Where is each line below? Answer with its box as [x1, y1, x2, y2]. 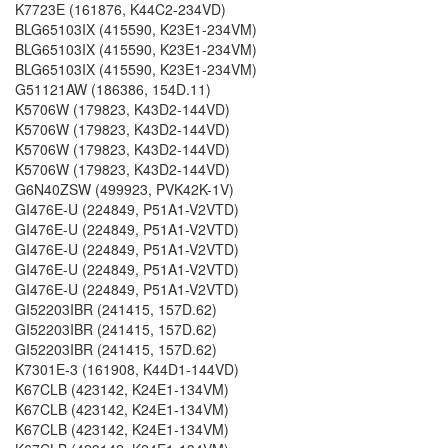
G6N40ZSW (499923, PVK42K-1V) [15, 179, 234, 199]
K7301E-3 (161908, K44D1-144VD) [15, 359, 239, 379]
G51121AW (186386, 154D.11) [15, 79, 211, 99]
